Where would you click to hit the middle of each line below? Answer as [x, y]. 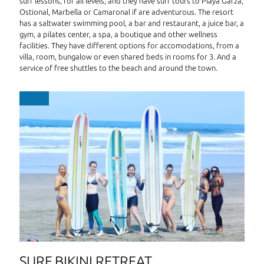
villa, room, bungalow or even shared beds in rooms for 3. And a [128, 57]
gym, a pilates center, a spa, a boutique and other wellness [118, 34]
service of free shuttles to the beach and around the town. [118, 68]
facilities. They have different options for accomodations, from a [129, 46]
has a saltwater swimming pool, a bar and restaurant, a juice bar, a [132, 23]
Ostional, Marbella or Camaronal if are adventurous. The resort [126, 12]
